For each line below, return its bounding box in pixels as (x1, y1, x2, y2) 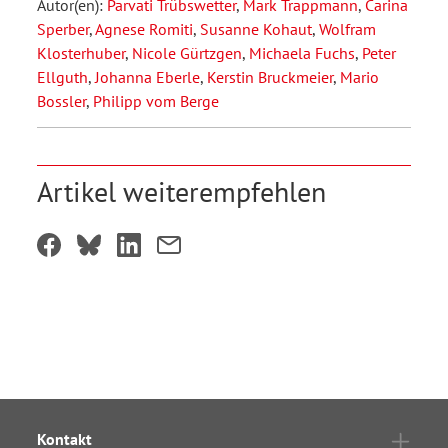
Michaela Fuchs (249, 42, 355, 63)
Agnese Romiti (95, 18, 193, 39)
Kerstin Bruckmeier (207, 66, 333, 87)
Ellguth (37, 66, 88, 87)
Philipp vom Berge (93, 90, 219, 111)
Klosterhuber (37, 42, 125, 63)
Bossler (37, 90, 86, 111)
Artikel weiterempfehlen (37, 172, 326, 210)
